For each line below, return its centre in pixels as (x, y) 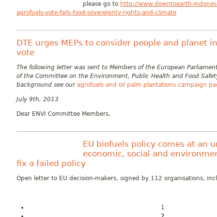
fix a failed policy (51, 163)
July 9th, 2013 (38, 99)
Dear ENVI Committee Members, (63, 114)
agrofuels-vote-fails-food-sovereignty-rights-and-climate (96, 13)
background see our (47, 85)
